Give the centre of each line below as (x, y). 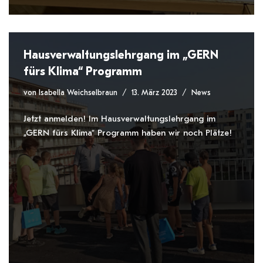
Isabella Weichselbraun (78, 93)
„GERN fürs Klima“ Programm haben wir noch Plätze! (128, 133)
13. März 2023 (154, 93)
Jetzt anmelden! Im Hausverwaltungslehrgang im (119, 119)
